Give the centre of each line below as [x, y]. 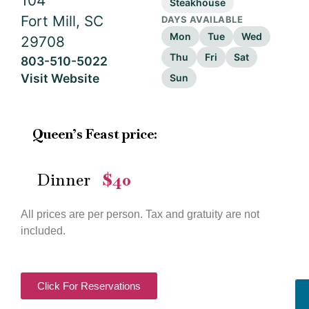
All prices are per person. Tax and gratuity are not [140, 215]
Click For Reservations [89, 286]
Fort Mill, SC [62, 21]
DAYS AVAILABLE [202, 19]
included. [43, 231]
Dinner [64, 180]
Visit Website [60, 78]
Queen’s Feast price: [96, 134]
